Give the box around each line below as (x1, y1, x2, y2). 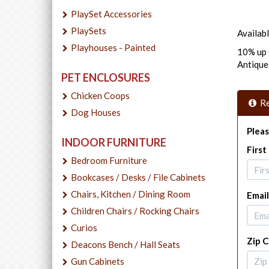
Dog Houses (71, 106, 121, 118)
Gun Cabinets (71, 255, 124, 267)
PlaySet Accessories (71, 8, 152, 19)
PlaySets (71, 25, 106, 36)
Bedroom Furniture (71, 154, 147, 166)
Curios (71, 222, 97, 233)
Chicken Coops (71, 89, 130, 101)
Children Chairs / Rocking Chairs (71, 205, 199, 216)
